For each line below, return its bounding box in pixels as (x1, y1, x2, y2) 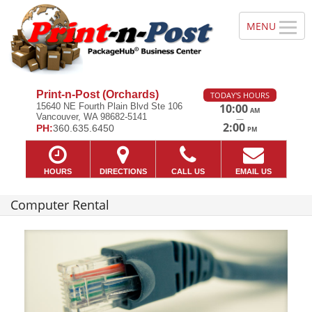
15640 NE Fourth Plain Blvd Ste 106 (36, 100, 182, 111)
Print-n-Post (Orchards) (36, 88, 159, 100)
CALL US (171, 167, 205, 176)
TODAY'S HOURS (210, 89, 270, 100)
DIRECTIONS (99, 167, 147, 176)
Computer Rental (10, 196, 109, 213)
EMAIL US (235, 167, 272, 176)
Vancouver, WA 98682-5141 (36, 111, 147, 122)
